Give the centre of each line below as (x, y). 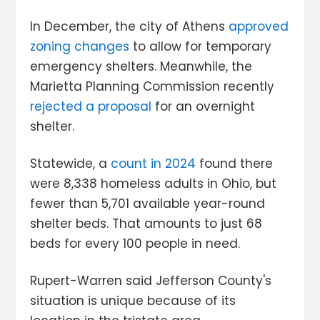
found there (235, 164)
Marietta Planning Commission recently (152, 87)
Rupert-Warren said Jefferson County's (151, 281)
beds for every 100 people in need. (135, 244)
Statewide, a (71, 164)
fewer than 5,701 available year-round (148, 204)
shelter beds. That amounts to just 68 (146, 224)
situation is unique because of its (133, 301)
